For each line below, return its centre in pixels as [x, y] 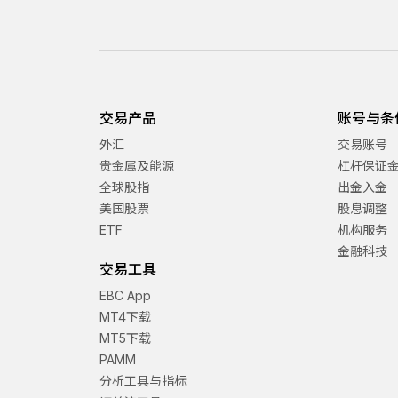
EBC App [125, 296]
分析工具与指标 [143, 381]
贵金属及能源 [137, 166]
